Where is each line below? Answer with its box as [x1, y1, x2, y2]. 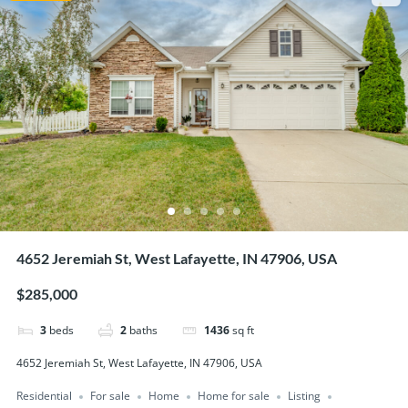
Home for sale [197, 388, 270, 404]
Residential [15, 388, 72, 404]
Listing [287, 388, 321, 404]
